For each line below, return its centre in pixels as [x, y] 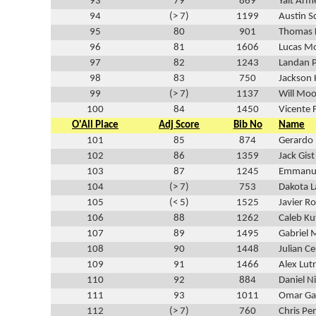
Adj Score [179, 126]
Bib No [248, 126]
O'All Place [95, 126]
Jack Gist [297, 157]
